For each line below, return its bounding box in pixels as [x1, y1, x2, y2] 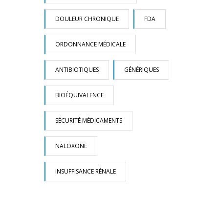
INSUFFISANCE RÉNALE [55, 167, 116, 175]
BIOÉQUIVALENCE [55, 91, 104, 99]
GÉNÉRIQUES [124, 66, 159, 74]
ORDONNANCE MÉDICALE [55, 40, 126, 48]
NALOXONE [55, 142, 87, 150]
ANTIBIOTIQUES [55, 66, 99, 74]
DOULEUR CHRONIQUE [55, 15, 119, 23]
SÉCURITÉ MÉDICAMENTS [55, 116, 122, 125]
